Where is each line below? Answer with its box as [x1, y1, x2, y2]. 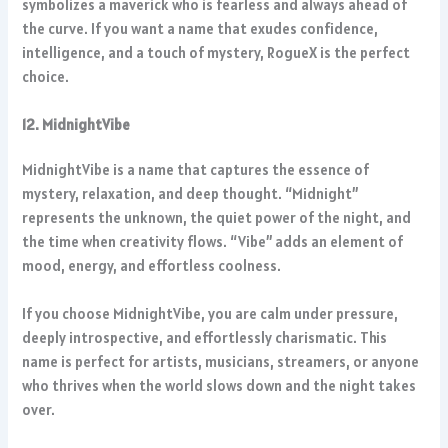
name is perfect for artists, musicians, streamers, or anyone [22, 351, 420, 371]
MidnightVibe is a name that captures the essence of [22, 160, 370, 180]
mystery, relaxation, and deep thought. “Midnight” [22, 184, 359, 204]
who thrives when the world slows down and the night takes [22, 375, 417, 395]
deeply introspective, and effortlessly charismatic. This [22, 327, 388, 347]
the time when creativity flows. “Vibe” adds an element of [22, 232, 404, 252]
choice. [22, 67, 70, 87]
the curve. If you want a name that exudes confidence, [22, 19, 379, 39]
